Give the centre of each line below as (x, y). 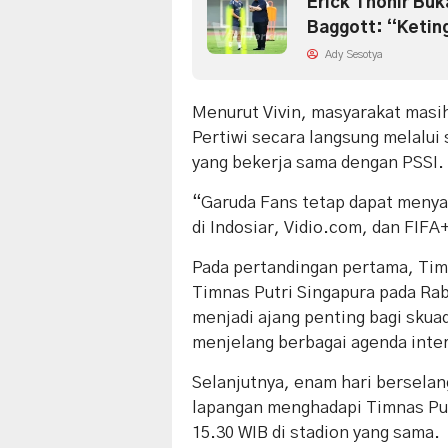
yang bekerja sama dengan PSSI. (318, 163)
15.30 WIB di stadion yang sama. (316, 433)
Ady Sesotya (352, 55)
